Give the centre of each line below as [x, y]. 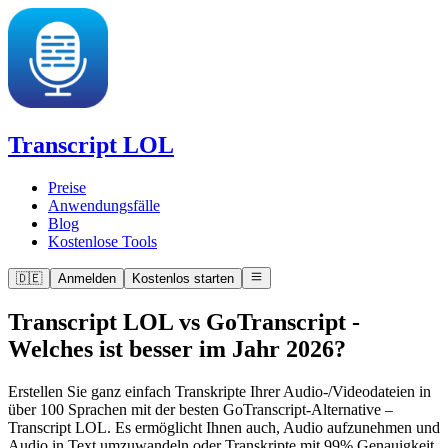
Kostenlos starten [183, 279]
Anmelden [87, 279]
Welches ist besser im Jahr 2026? [177, 349]
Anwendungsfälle [104, 205]
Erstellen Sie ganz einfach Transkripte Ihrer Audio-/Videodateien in [219, 391]
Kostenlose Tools [102, 241]
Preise [67, 187]
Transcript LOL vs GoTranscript [177, 322]
